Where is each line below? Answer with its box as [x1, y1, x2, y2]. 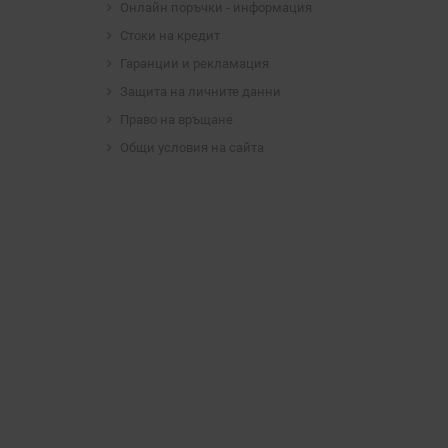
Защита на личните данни [119, 83, 281, 99]
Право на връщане [119, 111, 233, 127]
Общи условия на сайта [119, 139, 264, 155]
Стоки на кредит [119, 27, 220, 43]
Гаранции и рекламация [119, 55, 269, 71]
